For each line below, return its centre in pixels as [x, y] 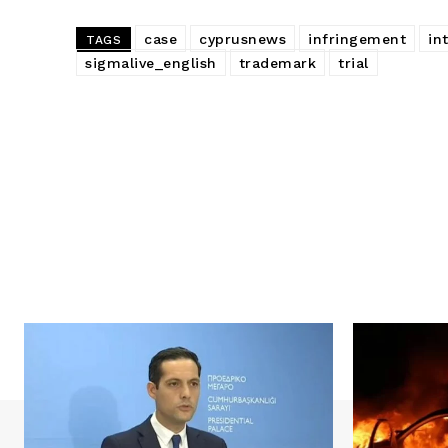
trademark [277, 63]
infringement [357, 39]
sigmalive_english [151, 63]
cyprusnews [242, 39]
